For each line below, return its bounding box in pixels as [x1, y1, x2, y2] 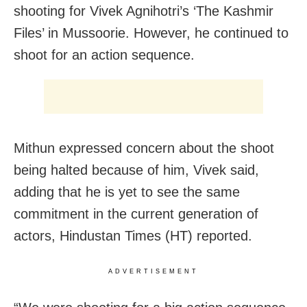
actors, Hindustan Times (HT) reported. [14, 228, 252, 244]
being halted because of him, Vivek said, [14, 162, 259, 178]
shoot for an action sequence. [14, 47, 195, 63]
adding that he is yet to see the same [14, 184, 240, 200]
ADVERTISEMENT [108, 268, 199, 275]
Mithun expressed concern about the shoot [14, 140, 274, 156]
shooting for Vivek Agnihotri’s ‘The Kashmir [14, 3, 273, 19]
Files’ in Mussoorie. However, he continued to [14, 25, 288, 41]
